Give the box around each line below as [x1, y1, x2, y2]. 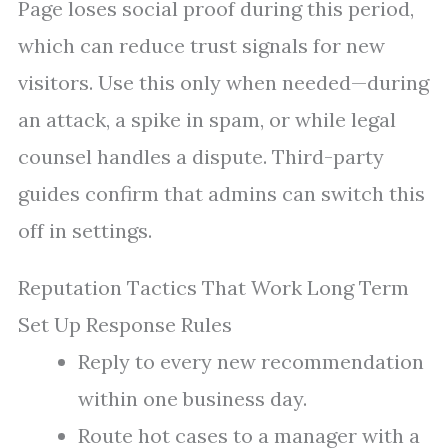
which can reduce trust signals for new [18, 33, 385, 59]
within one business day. [78, 386, 307, 412]
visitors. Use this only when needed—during [18, 70, 429, 96]
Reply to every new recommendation [78, 349, 424, 375]
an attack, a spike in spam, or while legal [18, 107, 396, 133]
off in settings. [18, 218, 152, 244]
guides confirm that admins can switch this [18, 181, 425, 207]
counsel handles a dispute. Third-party [18, 144, 384, 170]
